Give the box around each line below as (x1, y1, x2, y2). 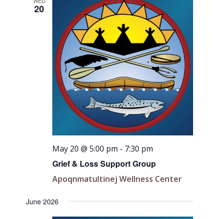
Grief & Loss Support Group (52, 157, 156, 169)
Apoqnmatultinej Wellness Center (52, 173, 182, 184)
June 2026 (26, 196, 59, 206)
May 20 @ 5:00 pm (52, 143, 118, 154)
